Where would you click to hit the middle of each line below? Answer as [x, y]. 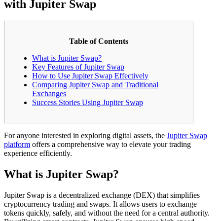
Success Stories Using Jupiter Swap [88, 102]
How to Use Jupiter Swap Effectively [90, 75]
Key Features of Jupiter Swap [78, 67]
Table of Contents [99, 41]
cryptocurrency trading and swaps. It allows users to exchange [100, 204]
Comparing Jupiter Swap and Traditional [95, 84]
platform [17, 144]
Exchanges [49, 93]
